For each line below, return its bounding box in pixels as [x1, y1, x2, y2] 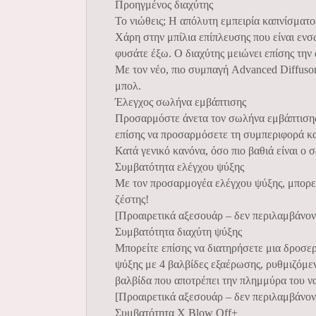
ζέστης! [115, 193, 149, 205]
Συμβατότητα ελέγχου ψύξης [115, 160, 244, 173]
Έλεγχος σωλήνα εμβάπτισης [115, 95, 246, 108]
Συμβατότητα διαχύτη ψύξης [115, 225, 242, 238]
